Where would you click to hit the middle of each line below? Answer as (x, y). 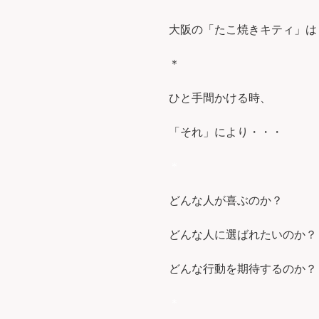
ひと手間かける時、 (220, 98)
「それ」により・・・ (226, 132)
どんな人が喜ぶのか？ (226, 201)
